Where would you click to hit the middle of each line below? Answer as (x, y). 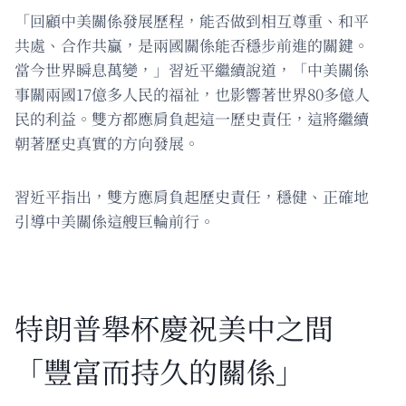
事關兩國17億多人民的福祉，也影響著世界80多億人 (192, 93)
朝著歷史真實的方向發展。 (107, 142)
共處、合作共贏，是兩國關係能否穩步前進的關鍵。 (192, 44)
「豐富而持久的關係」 (159, 370)
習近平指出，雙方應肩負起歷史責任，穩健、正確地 (192, 196)
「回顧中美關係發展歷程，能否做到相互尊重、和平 (192, 20)
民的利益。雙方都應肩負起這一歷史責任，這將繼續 (192, 118)
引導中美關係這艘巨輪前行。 (115, 220)
